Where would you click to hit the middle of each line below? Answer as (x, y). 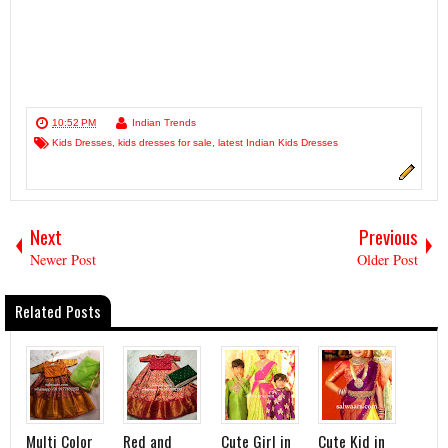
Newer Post (63, 259)
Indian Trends (164, 122)
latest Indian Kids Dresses (278, 142)
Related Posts (58, 311)
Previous (388, 236)
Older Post (387, 259)
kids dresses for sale (165, 142)
